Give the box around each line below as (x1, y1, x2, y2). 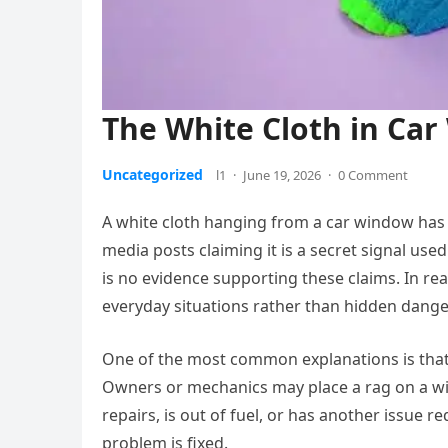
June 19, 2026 (243, 166, 321, 185)
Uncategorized (102, 165, 203, 185)
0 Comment (338, 166, 408, 185)
